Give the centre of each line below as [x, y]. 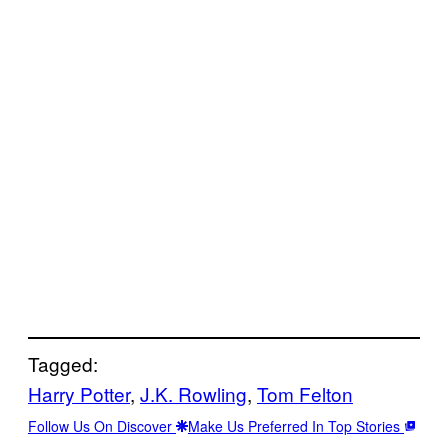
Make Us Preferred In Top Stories [296, 425]
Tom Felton [305, 393]
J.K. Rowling [193, 393]
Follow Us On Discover [102, 425]
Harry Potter [79, 393]
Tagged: [63, 363]
